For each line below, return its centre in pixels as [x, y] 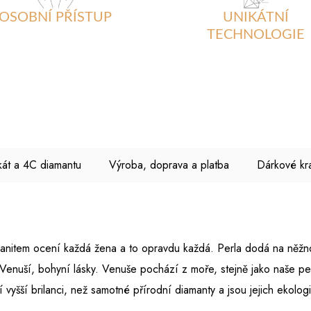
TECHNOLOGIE [256, 34]
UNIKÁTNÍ [256, 17]
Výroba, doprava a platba [169, 165]
